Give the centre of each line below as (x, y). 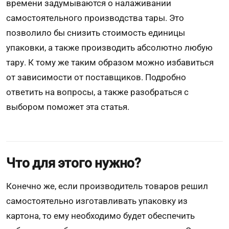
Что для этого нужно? (74, 163)
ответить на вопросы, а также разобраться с (97, 92)
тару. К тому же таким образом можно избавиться (110, 62)
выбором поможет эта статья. (68, 107)
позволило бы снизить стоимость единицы (96, 32)
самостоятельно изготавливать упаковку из (97, 201)
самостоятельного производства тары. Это (95, 18)
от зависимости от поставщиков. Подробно (96, 77)
